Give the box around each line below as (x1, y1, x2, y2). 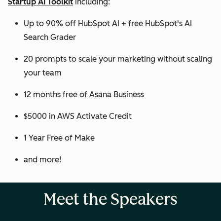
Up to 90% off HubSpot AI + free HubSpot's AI (24, 19, 192, 28)
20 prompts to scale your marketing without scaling (24, 54, 212, 64)
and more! (24, 155, 61, 164)
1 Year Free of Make (24, 133, 95, 143)
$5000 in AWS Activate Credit (24, 111, 132, 121)
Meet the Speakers (43, 190, 178, 209)
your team (24, 68, 62, 77)
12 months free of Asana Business (24, 90, 146, 99)
